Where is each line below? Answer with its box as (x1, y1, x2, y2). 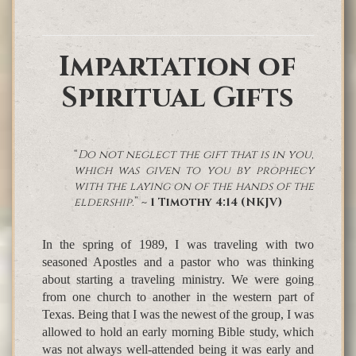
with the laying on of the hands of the (74, 179, 314, 195)
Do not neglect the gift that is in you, (78, 147, 314, 163)
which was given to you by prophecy (74, 163, 314, 179)
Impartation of (59, 48, 297, 87)
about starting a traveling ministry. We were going (42, 273, 314, 287)
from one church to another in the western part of (42, 290, 314, 304)
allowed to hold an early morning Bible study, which (42, 325, 314, 339)
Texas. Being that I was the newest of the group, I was (42, 308, 314, 322)
